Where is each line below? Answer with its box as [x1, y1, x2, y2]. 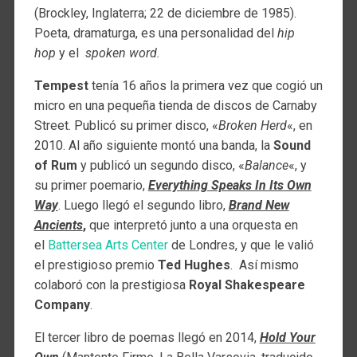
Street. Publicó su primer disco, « [33, 117, 218, 133]
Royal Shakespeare [188, 277, 305, 292]
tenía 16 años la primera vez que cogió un [91, 77, 323, 93]
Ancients [33, 217, 83, 233]
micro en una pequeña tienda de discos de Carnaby [33, 97, 317, 113]
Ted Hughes [157, 257, 230, 273]
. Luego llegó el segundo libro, [57, 197, 229, 213]
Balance [244, 157, 288, 173]
